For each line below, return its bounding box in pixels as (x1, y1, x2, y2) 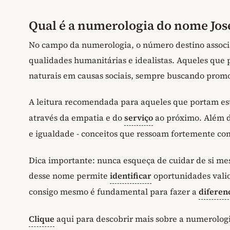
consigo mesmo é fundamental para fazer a (29, 185, 199, 197)
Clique (29, 213, 54, 224)
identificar (110, 169, 151, 181)
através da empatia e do (29, 112, 124, 124)
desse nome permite (29, 169, 110, 181)
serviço (124, 112, 153, 124)
